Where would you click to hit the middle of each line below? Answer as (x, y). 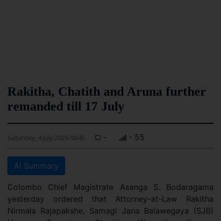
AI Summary (36, 166)
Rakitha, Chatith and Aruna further (107, 92)
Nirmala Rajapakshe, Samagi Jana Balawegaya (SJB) (110, 211)
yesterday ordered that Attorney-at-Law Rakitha (110, 199)
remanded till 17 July (68, 106)
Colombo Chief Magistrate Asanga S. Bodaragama (110, 187)
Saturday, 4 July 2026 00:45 (46, 138)
